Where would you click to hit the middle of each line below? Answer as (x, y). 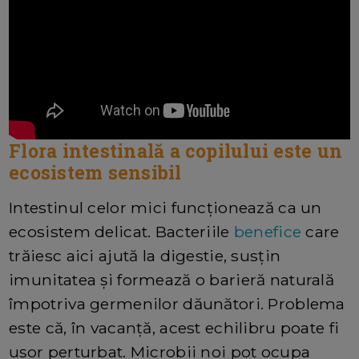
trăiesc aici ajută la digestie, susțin (145, 255)
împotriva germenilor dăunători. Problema (177, 303)
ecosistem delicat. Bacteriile (121, 231)
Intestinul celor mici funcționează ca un (165, 207)
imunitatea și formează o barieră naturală (172, 279)
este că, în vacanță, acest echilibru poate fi (174, 327)
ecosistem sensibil (95, 172)
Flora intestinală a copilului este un (176, 150)
